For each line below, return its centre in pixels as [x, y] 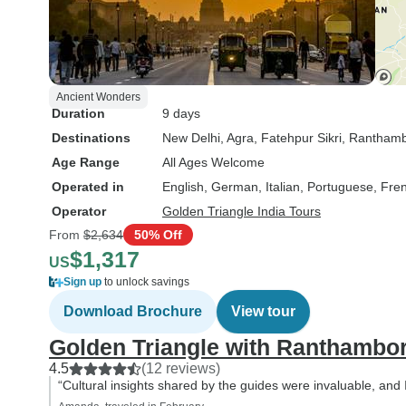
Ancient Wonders [98, 97]
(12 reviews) [181, 368]
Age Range [86, 162]
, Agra [237, 138]
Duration [78, 113]
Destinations [91, 138]
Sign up [82, 282]
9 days [181, 113]
